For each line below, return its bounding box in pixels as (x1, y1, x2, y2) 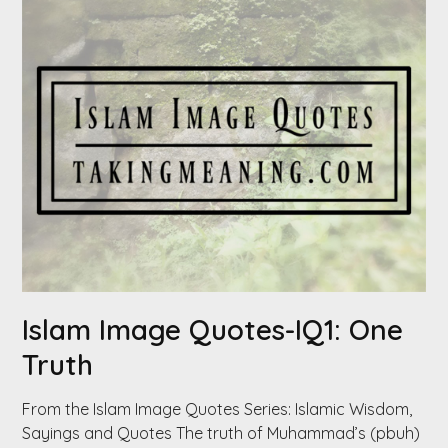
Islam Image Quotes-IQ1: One (22, 311, 404, 347)
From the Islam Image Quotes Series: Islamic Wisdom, (22, 398, 413, 419)
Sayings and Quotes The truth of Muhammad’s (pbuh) (22, 422, 421, 443)
